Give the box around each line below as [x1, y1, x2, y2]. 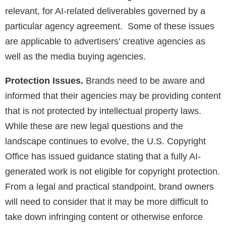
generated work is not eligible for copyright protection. [5, 166, 220, 177]
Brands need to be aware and [86, 76, 205, 86]
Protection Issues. [5, 76, 86, 86]
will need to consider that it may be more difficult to [5, 197, 208, 207]
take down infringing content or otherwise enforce [5, 212, 203, 222]
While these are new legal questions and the [5, 121, 183, 132]
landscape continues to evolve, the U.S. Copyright [5, 136, 206, 147]
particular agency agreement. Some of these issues [5, 21, 214, 32]
